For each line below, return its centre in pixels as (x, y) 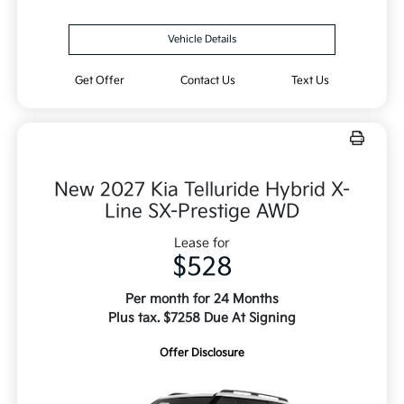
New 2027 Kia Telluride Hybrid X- (202, 190)
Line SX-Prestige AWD (202, 212)
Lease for (202, 243)
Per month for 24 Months (202, 299)
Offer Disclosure (202, 353)
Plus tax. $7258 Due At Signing (202, 318)
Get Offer (100, 81)
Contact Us (207, 81)
